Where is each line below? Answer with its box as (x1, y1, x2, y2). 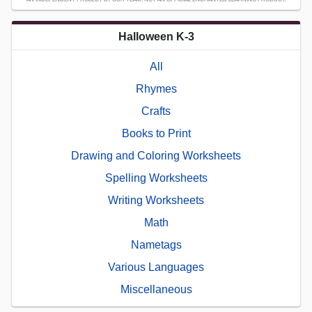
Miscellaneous (120, 283, 192, 295)
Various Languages (108, 260, 204, 273)
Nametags (130, 238, 182, 251)
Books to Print (121, 127, 191, 139)
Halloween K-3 (118, 30, 194, 42)
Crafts (141, 104, 171, 117)
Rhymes (135, 82, 177, 95)
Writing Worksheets (108, 194, 204, 206)
